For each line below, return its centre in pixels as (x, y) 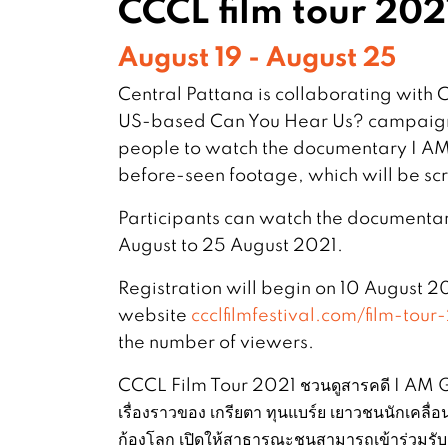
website (154, 314)
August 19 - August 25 (257, 55)
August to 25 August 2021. (230, 244)
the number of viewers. (216, 341)
